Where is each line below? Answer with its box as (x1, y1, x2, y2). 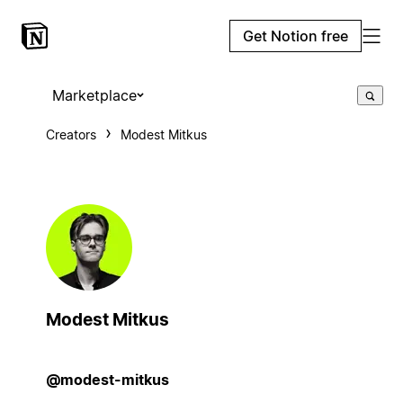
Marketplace (51, 86, 137, 104)
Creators (45, 127, 96, 142)
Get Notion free (243, 27, 348, 45)
